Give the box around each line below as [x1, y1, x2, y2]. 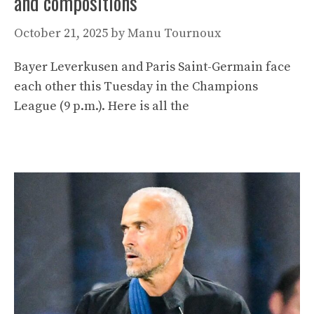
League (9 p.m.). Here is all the [14, 98, 189, 114]
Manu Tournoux [128, 25, 221, 41]
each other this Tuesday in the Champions [14, 78, 258, 95]
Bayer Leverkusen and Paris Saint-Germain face [14, 59, 291, 75]
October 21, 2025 [14, 25, 108, 41]
